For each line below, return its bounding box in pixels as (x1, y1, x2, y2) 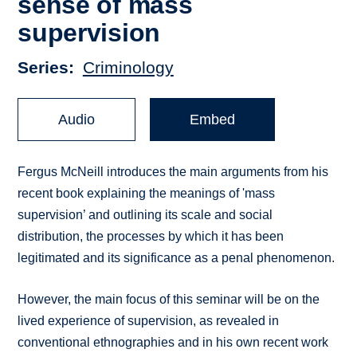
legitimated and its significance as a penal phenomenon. (18, 251, 335, 265)
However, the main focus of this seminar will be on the (18, 292, 320, 307)
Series (18, 58, 69, 77)
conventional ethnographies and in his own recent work (18, 335, 329, 350)
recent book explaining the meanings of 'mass (18, 186, 276, 201)
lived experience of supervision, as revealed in (18, 314, 280, 328)
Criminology (82, 58, 174, 77)
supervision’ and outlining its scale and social (18, 208, 273, 222)
